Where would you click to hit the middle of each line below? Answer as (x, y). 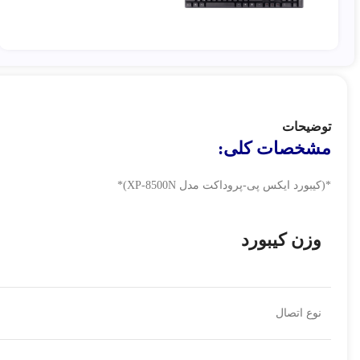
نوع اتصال (299, 313)
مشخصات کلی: (274, 149)
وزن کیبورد (281, 240)
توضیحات (307, 127)
